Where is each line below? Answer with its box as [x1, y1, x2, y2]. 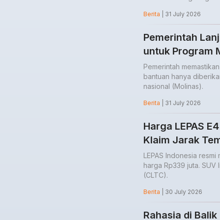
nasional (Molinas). [143, 82, 203, 91]
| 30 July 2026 [160, 188, 202, 196]
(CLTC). [143, 171, 168, 180]
